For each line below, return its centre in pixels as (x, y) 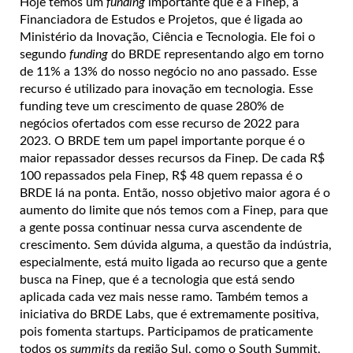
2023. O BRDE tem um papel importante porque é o (162, 141)
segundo (43, 55)
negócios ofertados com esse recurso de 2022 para (160, 124)
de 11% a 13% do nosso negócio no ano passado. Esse (168, 72)
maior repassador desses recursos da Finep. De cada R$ (172, 159)
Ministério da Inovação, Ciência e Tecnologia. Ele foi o (167, 37)
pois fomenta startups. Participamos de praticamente (166, 332)
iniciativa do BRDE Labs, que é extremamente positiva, (169, 315)
